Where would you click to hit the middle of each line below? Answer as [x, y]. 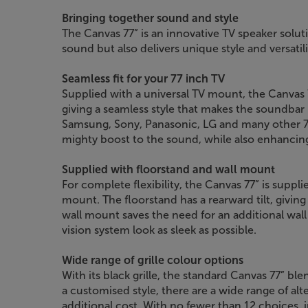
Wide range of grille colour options [153, 260]
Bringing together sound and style [150, 18]
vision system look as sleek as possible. [159, 230]
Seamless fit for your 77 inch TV [143, 78]
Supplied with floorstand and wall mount [168, 169]
